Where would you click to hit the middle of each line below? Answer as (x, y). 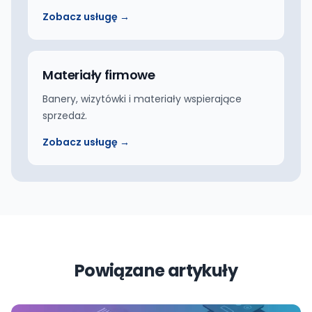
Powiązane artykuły (156, 271)
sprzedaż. (65, 116)
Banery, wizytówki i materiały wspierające (142, 99)
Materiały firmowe (99, 75)
